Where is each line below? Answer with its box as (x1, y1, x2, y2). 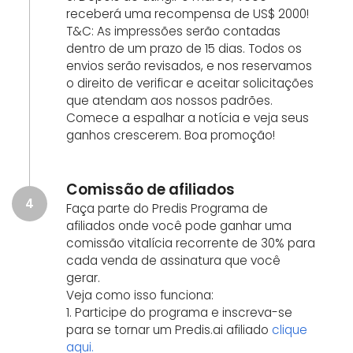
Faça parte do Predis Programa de (66, 200, 268, 217)
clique (272, 321, 307, 338)
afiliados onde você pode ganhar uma (66, 217, 292, 234)
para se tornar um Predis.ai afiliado (66, 321, 272, 338)
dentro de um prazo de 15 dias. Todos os (66, 40, 302, 57)
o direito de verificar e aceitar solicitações (66, 75, 314, 91)
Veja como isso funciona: (66, 287, 214, 303)
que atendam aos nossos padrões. (66, 92, 273, 109)
